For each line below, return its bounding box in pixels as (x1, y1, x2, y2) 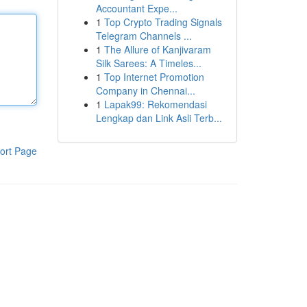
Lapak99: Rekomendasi (103, 97, 207, 111)
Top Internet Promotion (103, 70, 204, 84)
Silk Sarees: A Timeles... (95, 56, 201, 70)
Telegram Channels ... (95, 29, 192, 42)
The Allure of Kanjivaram (103, 42, 211, 56)
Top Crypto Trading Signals (103, 15, 222, 29)
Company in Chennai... (95, 84, 195, 97)
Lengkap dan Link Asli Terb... (95, 111, 222, 125)
